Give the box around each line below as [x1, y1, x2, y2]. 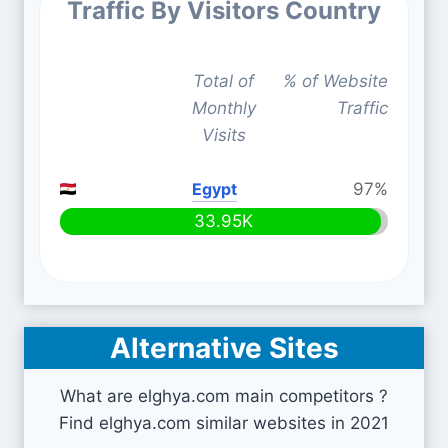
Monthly [191, 98, 256, 118]
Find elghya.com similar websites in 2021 [59, 413, 389, 433]
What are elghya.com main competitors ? [60, 386, 388, 406]
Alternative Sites [109, 331, 339, 365]
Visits [201, 125, 246, 145]
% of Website [282, 71, 388, 91]
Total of [193, 71, 255, 91]
